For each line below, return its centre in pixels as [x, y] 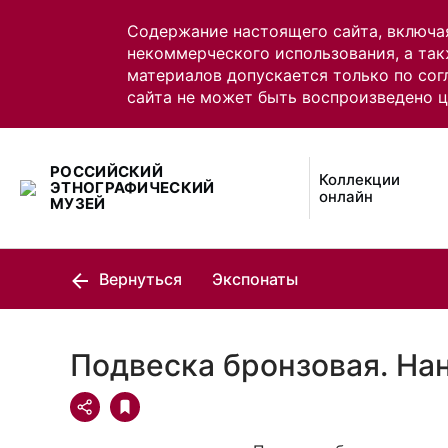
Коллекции [360, 179]
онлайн [346, 196]
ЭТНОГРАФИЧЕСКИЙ [132, 187]
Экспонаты [255, 279]
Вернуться [138, 279]
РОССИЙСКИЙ [107, 171]
